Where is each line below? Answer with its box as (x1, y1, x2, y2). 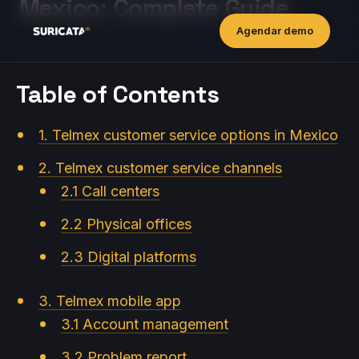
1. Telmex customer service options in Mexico (38, 127, 338, 143)
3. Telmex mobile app (38, 292, 181, 309)
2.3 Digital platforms (61, 248, 196, 265)
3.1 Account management (61, 316, 228, 333)
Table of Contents (16, 79, 220, 110)
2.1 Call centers (61, 183, 159, 200)
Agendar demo (236, 24, 313, 37)
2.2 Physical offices (61, 216, 192, 232)
